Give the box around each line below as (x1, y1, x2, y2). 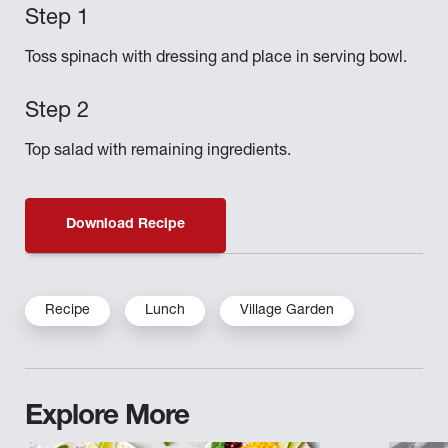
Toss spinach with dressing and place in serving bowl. (25, 51, 407, 68)
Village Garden (240, 304, 334, 319)
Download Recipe (66, 218, 185, 233)
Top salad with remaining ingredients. (25, 144, 291, 161)
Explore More (25, 404, 189, 433)
